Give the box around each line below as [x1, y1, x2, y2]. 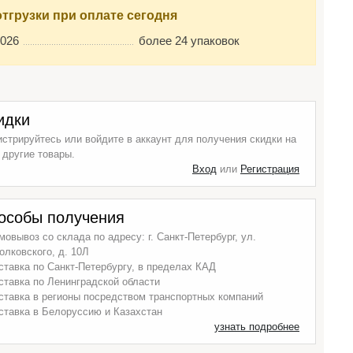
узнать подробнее [214, 321, 299, 333]
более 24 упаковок [139, 34, 240, 47]
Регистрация [240, 163, 299, 175]
